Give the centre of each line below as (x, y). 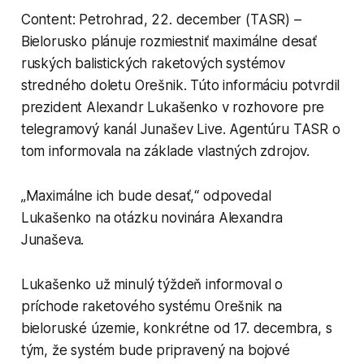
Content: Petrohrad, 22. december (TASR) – (161, 19)
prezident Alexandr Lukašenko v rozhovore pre (173, 107)
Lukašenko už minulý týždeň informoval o (152, 284)
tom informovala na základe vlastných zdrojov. (165, 151)
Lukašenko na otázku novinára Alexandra (152, 217)
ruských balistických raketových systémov (153, 63)
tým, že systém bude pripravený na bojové (155, 350)
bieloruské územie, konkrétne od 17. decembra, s (176, 328)
